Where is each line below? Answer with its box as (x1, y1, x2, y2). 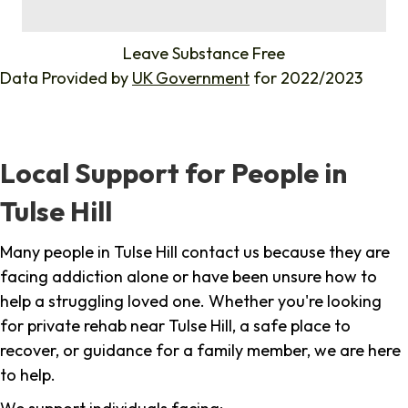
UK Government (132, 67, 250, 89)
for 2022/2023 (250, 67, 362, 89)
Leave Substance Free (123, 43, 285, 65)
